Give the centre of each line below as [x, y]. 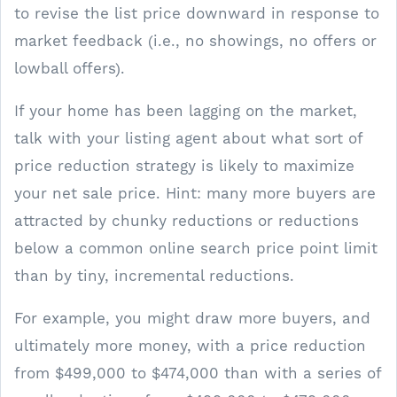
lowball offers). [70, 68]
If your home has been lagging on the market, [186, 111]
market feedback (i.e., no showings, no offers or [195, 41]
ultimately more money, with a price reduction [190, 346]
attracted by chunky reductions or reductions [187, 221]
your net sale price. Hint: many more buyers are [195, 193]
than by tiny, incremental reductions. [154, 276]
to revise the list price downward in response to [197, 13]
